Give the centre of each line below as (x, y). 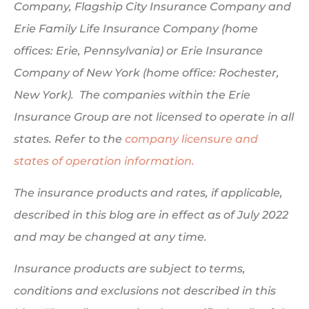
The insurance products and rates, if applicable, (148, 192)
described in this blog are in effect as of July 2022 (151, 215)
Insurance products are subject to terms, (130, 269)
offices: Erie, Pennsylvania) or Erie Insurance (138, 50)
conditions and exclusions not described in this (145, 291)
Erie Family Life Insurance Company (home (136, 28)
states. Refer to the (69, 139)
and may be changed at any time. (112, 237)
